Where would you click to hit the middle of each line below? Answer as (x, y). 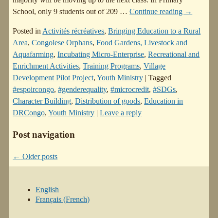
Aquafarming (33, 54)
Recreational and (174, 54)
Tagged (160, 78)
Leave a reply (121, 113)
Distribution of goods (108, 101)
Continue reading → (161, 12)
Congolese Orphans (62, 43)
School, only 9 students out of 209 (66, 12)
